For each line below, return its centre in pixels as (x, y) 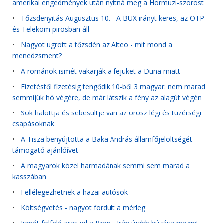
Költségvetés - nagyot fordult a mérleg (83, 207)
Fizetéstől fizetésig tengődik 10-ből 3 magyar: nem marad (113, 86)
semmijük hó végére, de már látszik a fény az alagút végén (107, 98)
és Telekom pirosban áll (51, 29)
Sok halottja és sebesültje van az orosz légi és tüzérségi (111, 113)
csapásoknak (33, 124)
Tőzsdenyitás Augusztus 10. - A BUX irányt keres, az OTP (112, 18)
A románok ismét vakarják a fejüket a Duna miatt (101, 71)
